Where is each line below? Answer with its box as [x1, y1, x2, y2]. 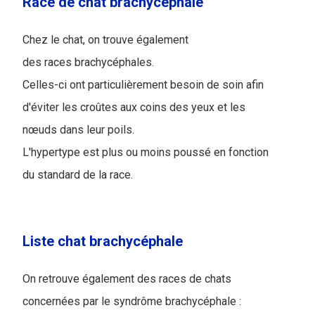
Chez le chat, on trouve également [22, 32, 188, 46]
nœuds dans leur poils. [22, 122, 134, 136]
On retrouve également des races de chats [22, 271, 231, 285]
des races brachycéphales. [22, 55, 157, 69]
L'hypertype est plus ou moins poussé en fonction [22, 145, 269, 159]
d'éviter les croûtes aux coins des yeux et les [22, 100, 245, 114]
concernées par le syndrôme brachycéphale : [22, 294, 244, 308]
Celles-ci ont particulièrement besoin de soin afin [22, 77, 264, 91]
